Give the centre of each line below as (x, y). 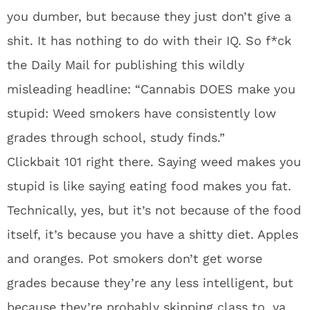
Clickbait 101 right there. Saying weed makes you (154, 162)
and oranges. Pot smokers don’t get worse (135, 258)
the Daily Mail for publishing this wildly (126, 65)
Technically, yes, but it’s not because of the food (154, 210)
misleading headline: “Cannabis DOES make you (151, 89)
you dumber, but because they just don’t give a (149, 16)
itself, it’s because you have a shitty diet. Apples (153, 234)
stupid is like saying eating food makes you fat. (149, 186)
